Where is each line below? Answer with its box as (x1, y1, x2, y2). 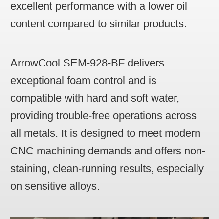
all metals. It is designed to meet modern (10, 127, 200, 140)
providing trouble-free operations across (10, 109, 197, 122)
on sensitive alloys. (10, 180, 100, 193)
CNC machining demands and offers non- (10, 145, 205, 157)
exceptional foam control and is (10, 74, 156, 87)
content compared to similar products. (10, 17, 187, 30)
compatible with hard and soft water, (10, 92, 179, 105)
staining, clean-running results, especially (10, 162, 204, 175)
